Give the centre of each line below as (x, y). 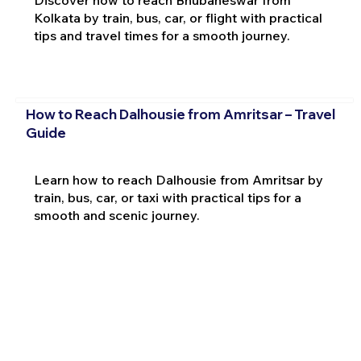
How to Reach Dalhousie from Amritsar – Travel (180, 114)
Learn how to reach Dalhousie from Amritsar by (178, 179)
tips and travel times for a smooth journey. (162, 36)
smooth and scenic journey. (116, 215)
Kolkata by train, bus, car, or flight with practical (178, 18)
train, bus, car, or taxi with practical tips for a (167, 197)
